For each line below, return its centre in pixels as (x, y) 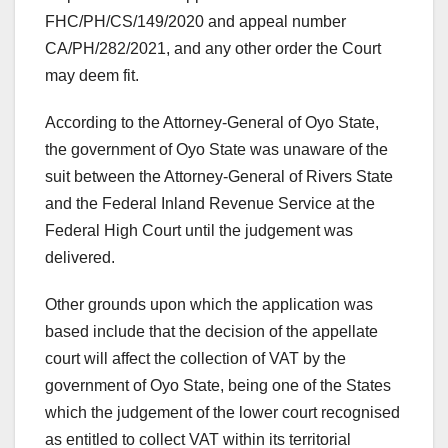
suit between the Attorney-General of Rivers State (219, 176)
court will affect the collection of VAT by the (195, 358)
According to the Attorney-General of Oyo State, (212, 122)
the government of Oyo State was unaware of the (216, 149)
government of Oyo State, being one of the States (218, 385)
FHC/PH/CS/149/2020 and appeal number (195, 21)
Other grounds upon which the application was (209, 304)
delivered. (80, 257)
